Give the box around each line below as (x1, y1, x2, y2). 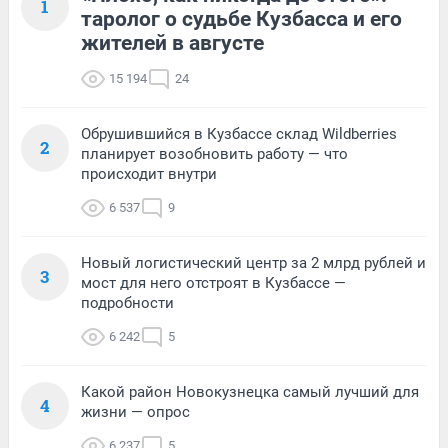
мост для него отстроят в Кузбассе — (81, 273, 346, 292)
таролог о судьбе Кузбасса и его (81, 6, 402, 31)
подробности (81, 293, 174, 312)
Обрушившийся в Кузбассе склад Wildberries (81, 124, 397, 143)
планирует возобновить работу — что (81, 144, 348, 163)
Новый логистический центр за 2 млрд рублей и (81, 253, 426, 272)
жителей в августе (81, 30, 264, 55)
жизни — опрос (81, 402, 190, 421)
